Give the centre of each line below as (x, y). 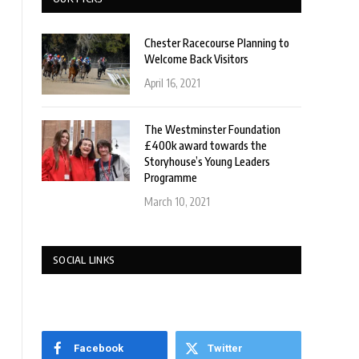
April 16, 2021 (172, 83)
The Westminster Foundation (212, 129)
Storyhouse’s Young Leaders (207, 161)
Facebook (99, 348)
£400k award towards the (206, 145)
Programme (171, 177)
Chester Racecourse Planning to (217, 43)
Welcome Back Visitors (196, 59)
